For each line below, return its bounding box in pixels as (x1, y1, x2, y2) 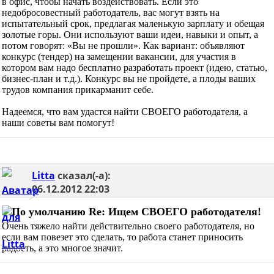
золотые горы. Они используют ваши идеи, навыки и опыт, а (2, 29, 258, 40)
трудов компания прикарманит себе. (2, 84, 154, 95)
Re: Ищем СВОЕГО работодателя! (86, 206, 261, 218)
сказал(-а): (55, 168, 111, 182)
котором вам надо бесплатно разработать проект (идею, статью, (2, 62, 267, 73)
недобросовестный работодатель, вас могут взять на (2, 7, 220, 18)
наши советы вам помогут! (2, 117, 114, 128)
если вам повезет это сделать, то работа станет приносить (2, 231, 243, 242)
